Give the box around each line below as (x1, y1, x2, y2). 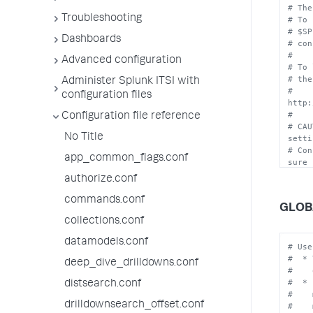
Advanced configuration (61, 55, 182, 66)
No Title (64, 132, 103, 143)
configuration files (61, 90, 152, 101)
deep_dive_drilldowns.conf (64, 258, 198, 269)
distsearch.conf (64, 279, 141, 290)
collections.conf (64, 216, 144, 227)
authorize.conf (64, 174, 137, 185)
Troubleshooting (61, 13, 142, 24)
